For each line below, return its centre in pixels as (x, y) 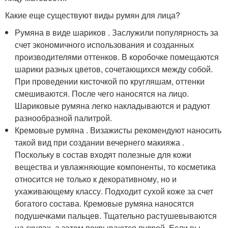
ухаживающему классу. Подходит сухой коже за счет (114, 191)
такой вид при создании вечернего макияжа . (100, 142)
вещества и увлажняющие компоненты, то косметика (116, 167)
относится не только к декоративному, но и (96, 179)
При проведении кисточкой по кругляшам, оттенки (110, 81)
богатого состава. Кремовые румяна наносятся (105, 203)
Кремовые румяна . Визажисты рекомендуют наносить (118, 130)
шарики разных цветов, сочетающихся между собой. (114, 69)
